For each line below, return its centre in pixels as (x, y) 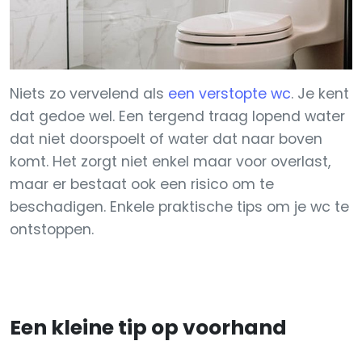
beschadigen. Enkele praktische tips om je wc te (179, 207)
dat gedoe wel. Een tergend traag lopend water (177, 116)
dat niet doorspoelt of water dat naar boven (166, 139)
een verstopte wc (229, 94)
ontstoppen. (52, 229)
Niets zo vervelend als (89, 94)
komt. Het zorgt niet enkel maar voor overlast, (170, 162)
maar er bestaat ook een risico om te (142, 184)
